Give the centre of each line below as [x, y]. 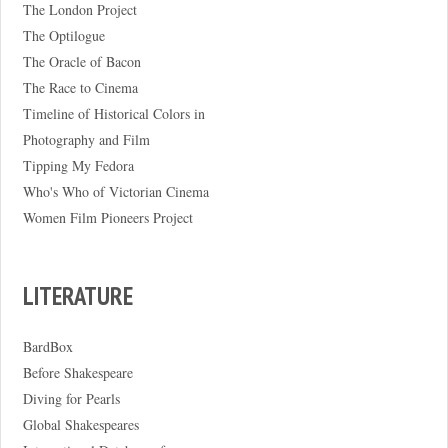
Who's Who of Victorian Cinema [115, 192]
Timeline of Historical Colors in [113, 114]
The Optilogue [63, 36]
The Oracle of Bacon [81, 62]
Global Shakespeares [80, 424]
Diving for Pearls [71, 398]
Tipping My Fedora [78, 166]
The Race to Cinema [80, 88]
